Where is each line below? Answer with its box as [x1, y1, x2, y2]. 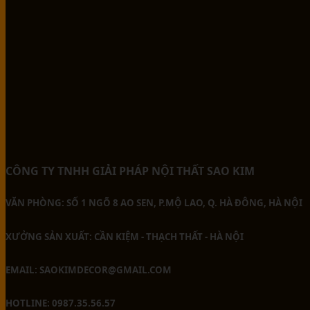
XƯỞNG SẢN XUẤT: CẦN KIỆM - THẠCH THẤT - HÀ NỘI [6, 230, 244, 243]
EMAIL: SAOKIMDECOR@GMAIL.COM [6, 263, 172, 276]
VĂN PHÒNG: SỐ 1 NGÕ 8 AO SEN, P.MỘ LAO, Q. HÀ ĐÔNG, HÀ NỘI [6, 197, 302, 210]
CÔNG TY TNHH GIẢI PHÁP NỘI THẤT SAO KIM [6, 163, 255, 179]
